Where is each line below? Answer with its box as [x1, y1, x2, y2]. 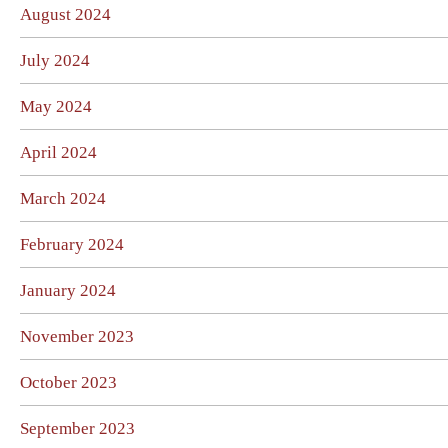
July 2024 [20, 51, 90, 70]
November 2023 [20, 327, 134, 346]
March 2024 [20, 189, 106, 208]
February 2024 [20, 235, 124, 254]
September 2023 [20, 419, 135, 438]
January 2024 [20, 281, 116, 300]
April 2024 [20, 143, 97, 162]
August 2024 [20, 5, 111, 24]
